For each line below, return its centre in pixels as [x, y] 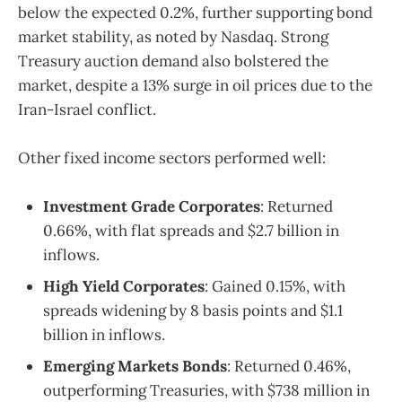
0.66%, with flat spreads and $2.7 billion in [191, 231]
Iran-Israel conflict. [87, 109]
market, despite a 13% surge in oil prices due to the [195, 85]
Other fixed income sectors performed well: [172, 157]
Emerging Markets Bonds [135, 367]
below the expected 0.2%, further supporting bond [195, 12]
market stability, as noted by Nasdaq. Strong [173, 36]
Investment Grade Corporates [152, 207]
